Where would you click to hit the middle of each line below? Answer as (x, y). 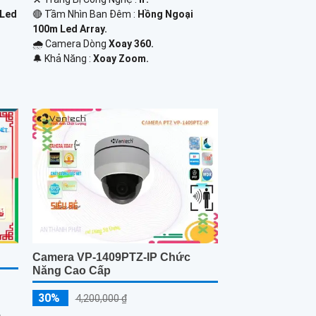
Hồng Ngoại (165, 14)
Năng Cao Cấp (71, 271)
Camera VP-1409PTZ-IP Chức (111, 257)
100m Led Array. (69, 29)
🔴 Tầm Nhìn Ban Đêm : (85, 14)
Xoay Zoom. (121, 58)
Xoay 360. (131, 43)
